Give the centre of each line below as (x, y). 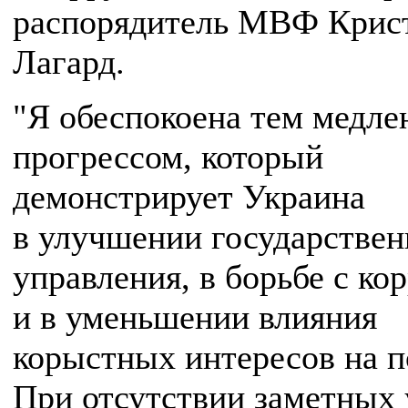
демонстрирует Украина (189, 197)
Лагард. (69, 62)
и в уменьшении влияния (195, 317)
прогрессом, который (168, 157)
